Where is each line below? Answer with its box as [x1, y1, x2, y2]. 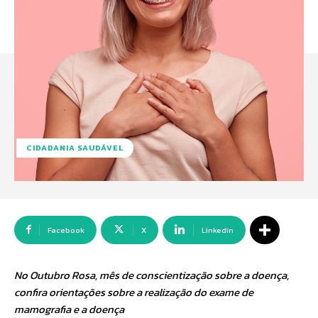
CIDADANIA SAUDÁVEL [26, 142, 124, 153]
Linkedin [202, 224, 234, 236]
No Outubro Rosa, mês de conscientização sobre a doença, [14, 267, 289, 283]
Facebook [48, 224, 84, 236]
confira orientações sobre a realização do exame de [14, 284, 253, 300]
